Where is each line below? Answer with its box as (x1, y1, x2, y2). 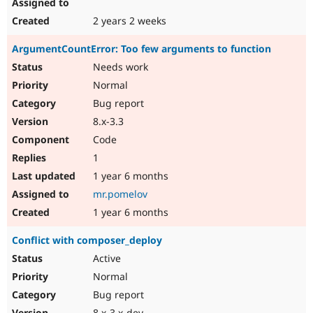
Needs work (90, 60, 148, 74)
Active (90, 252, 121, 265)
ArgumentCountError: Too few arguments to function (12, 42, 271, 56)
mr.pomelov (93, 187, 147, 201)
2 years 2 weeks (90, 14, 166, 28)
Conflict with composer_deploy (12, 233, 162, 247)
